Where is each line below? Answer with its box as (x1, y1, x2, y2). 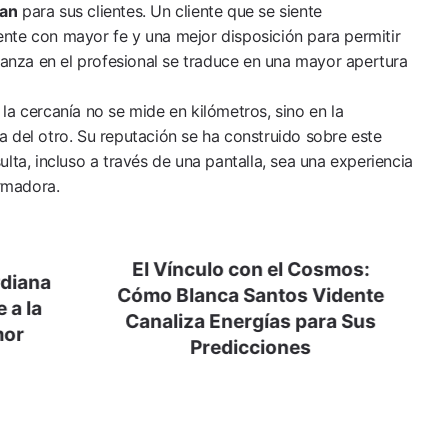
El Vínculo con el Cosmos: (131, 257, 370, 281)
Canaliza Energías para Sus (125, 309, 377, 333)
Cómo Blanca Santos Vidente (117, 283, 385, 307)
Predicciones (190, 335, 312, 359)
